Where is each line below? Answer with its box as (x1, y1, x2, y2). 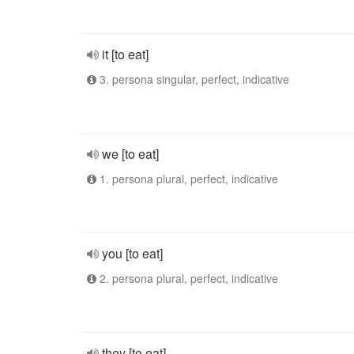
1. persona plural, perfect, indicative (96, 171, 278, 186)
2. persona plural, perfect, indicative (96, 270, 278, 286)
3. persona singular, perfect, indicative (96, 71, 289, 87)
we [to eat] (102, 145, 159, 163)
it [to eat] (102, 45, 149, 63)
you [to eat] (102, 244, 163, 262)
